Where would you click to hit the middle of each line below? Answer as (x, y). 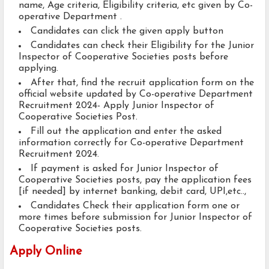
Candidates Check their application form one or (135, 206)
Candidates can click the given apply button (128, 32)
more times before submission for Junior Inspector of (135, 218)
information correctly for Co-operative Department (131, 143)
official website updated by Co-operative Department (136, 95)
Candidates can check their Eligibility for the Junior (142, 46)
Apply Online (46, 252)
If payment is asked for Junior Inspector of (125, 169)
